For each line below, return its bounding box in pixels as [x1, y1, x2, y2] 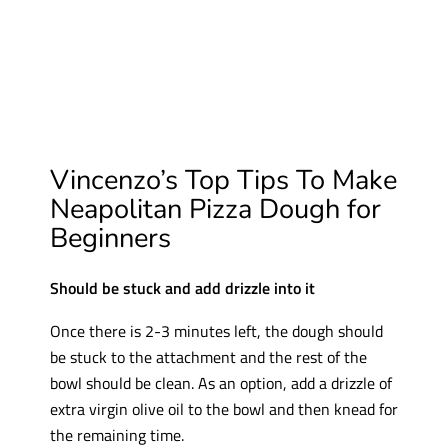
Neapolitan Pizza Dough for [49, 189, 381, 228]
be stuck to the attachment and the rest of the [49, 343, 367, 369]
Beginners [49, 218, 171, 257]
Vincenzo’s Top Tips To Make [49, 160, 397, 199]
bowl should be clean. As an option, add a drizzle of [49, 369, 392, 395]
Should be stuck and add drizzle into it [49, 275, 315, 301]
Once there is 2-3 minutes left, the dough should [49, 317, 383, 343]
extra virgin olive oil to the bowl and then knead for [49, 395, 398, 421]
